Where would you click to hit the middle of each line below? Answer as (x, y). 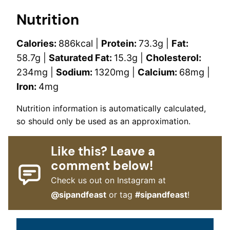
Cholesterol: (174, 58)
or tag (121, 195)
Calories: (37, 44)
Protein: (120, 44)
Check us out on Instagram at (109, 180)
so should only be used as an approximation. (103, 121)
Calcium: (158, 72)
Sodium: (75, 72)
